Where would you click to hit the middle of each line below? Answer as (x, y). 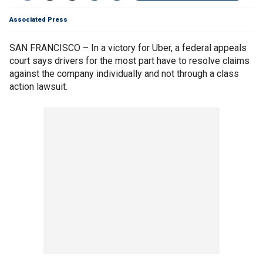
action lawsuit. (38, 87)
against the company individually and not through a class (124, 74)
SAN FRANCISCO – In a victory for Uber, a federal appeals (128, 48)
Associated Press (38, 20)
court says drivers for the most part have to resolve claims (129, 61)
